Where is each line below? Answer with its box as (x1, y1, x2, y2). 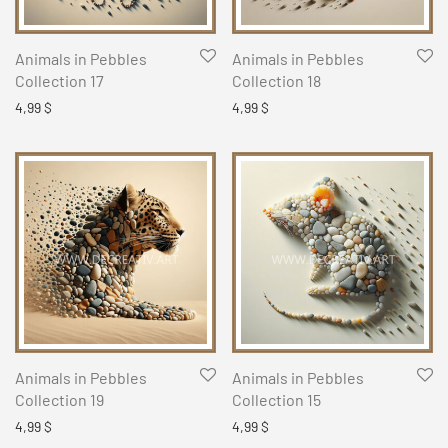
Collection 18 (232, 71, 321, 91)
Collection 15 (232, 390, 321, 410)
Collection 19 (15, 390, 104, 410)
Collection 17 (15, 71, 104, 91)
